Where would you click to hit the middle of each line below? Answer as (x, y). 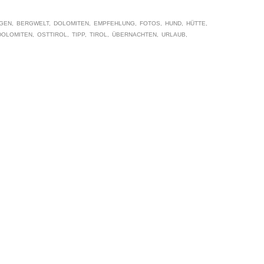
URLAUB (174, 34)
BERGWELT (33, 24)
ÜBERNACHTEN (134, 34)
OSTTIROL (52, 34)
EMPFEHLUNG (114, 24)
